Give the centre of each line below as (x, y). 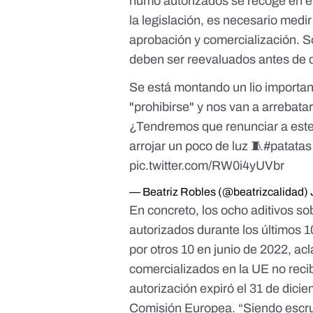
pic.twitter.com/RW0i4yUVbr (207, 166)
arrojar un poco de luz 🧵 (197, 146)
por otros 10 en (172, 250)
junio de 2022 (251, 250)
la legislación (165, 21)
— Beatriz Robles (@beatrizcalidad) (220, 192)
